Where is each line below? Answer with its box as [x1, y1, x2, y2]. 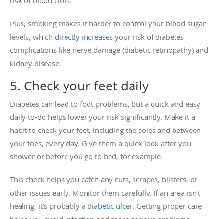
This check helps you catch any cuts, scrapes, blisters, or [10, 174, 197, 184]
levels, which [10, 31, 55, 42]
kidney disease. [10, 58, 63, 68]
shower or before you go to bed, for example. [10, 151, 163, 161]
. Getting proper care [132, 200, 202, 211]
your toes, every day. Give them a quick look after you [10, 138, 191, 148]
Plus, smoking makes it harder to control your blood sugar [10, 18, 206, 28]
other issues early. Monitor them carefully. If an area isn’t [10, 187, 200, 197]
